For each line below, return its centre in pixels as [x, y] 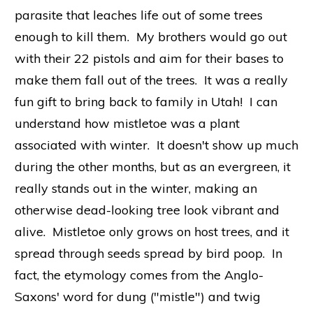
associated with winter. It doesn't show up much [156, 145]
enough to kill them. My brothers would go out [151, 36]
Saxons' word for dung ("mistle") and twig [138, 296]
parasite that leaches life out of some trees [139, 15]
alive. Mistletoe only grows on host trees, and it [152, 231]
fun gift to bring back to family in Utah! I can [146, 101]
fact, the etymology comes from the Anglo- [139, 275]
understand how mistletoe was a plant [127, 123]
